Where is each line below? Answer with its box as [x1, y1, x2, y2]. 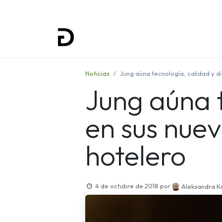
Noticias [85, 69, 110, 77]
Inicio [93, 33, 109, 41]
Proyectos [123, 33, 155, 41]
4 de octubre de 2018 [95, 182, 159, 190]
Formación [176, 33, 208, 41]
